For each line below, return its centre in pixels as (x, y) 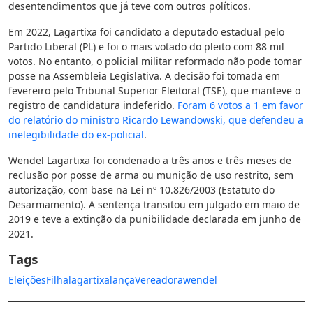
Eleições (27, 280)
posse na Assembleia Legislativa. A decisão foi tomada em (144, 76)
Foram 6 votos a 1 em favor (240, 105)
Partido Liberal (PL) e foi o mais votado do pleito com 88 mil (146, 46)
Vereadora (159, 280)
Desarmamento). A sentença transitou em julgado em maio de (154, 204)
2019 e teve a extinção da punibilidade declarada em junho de (155, 219)
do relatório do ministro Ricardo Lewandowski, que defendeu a (156, 120)
